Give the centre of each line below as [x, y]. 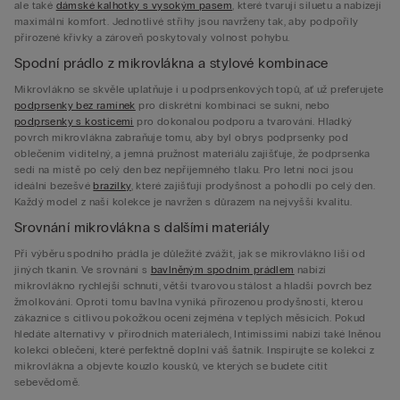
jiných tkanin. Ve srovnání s [83, 270]
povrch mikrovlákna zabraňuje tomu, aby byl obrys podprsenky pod [182, 137]
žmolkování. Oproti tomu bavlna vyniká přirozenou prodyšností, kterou [189, 302]
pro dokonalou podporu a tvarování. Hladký [243, 121]
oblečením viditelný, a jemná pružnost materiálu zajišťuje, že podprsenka [192, 154]
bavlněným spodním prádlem [222, 270]
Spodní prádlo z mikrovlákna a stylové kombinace [171, 63]
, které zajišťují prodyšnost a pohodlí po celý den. [253, 186]
